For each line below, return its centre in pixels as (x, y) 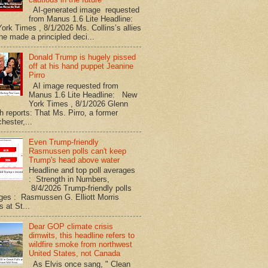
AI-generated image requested (84, 10)
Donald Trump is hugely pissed (83, 57)
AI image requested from (74, 86)
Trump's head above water (74, 160)
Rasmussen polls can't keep (78, 151)
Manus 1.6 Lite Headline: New (83, 95)
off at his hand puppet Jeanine (81, 66)
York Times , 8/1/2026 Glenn (79, 103)
